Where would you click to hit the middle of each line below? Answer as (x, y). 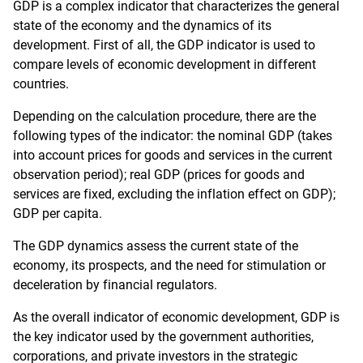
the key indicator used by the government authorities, (163, 337)
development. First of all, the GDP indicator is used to (164, 45)
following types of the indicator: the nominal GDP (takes (173, 136)
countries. (41, 84)
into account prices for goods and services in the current (173, 155)
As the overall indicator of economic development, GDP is (176, 317)
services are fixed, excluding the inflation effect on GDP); (174, 194)
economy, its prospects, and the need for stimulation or (169, 265)
